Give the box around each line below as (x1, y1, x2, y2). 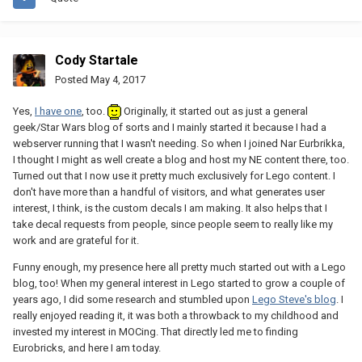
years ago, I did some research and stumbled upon (13, 293, 252, 305)
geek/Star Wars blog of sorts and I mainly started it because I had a (13, 120, 326, 133)
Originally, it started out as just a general (121, 104, 308, 117)
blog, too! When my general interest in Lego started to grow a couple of (13, 276, 345, 289)
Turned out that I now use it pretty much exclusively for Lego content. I (13, 169, 335, 182)
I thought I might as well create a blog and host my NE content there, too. (13, 153, 349, 166)
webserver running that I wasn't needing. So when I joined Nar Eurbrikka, (13, 137, 345, 149)
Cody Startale (55, 52, 138, 68)
